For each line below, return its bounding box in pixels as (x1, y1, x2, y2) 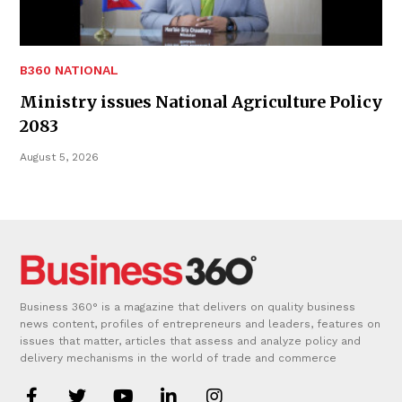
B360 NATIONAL (20, 62, 118, 77)
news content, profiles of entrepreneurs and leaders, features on (20, 317, 380, 330)
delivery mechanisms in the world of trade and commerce (20, 351, 336, 364)
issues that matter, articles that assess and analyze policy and (20, 334, 361, 347)
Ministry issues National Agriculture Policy (20, 91, 382, 112)
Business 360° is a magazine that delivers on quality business (20, 300, 355, 313)
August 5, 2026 (20, 150, 99, 163)
